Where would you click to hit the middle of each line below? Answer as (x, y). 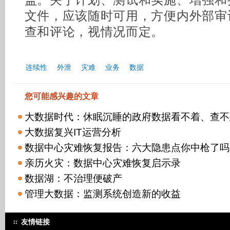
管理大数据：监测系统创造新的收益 (103, 194)
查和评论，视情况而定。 (94, 32)
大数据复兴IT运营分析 (73, 132)
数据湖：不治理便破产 (74, 178)
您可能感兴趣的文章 (62, 96)
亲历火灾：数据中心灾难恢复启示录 (103, 163)
